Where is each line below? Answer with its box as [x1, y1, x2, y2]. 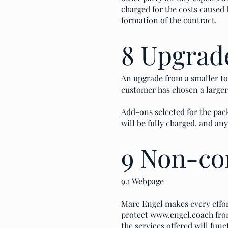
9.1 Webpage [121, 176, 164, 186]
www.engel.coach [150, 209, 213, 220]
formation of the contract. [121, 15, 217, 25]
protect [121, 209, 150, 220]
